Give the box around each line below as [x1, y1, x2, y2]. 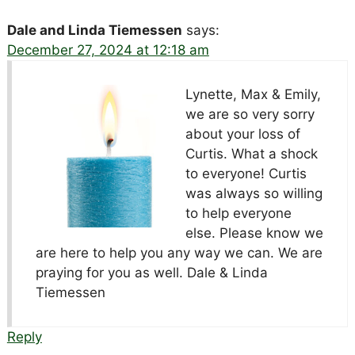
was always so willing [185, 185, 323, 202]
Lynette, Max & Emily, [185, 86, 321, 103]
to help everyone [185, 205, 292, 222]
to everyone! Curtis [185, 166, 307, 182]
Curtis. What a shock [185, 146, 318, 162]
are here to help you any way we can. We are [35, 245, 323, 261]
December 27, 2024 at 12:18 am [6, 42, 209, 59]
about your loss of [185, 126, 300, 143]
